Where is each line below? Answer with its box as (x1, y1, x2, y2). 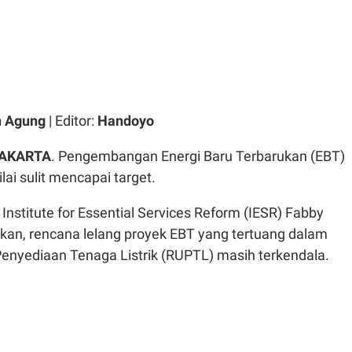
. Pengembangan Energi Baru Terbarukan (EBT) (51, 148, 345, 164)
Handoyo (97, 112, 154, 129)
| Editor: (46, 112, 97, 129)
